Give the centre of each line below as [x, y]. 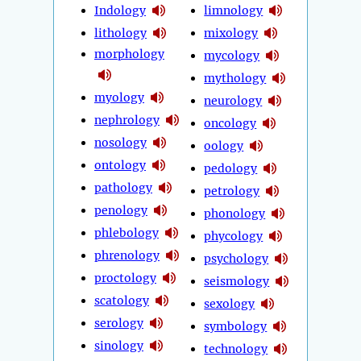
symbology [236, 326]
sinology [119, 345]
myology [119, 97]
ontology [120, 165]
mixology [231, 33]
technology [236, 349]
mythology [235, 78]
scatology [122, 300]
